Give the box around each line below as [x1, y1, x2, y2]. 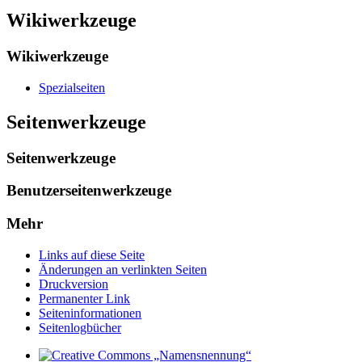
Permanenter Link [39, 291, 130, 305]
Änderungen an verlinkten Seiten [39, 262, 207, 276]
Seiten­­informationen [39, 305, 141, 320]
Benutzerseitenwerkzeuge [6, 182, 171, 200]
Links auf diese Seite [39, 247, 145, 262]
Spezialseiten [39, 80, 105, 95]
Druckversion [39, 276, 108, 291]
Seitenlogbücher [39, 320, 121, 335]
